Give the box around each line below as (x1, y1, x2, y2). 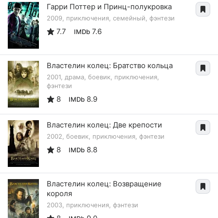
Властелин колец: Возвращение (47, 179, 162, 188)
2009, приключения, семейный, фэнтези (47, 14, 175, 22)
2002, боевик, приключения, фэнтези (47, 132, 164, 140)
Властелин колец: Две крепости (47, 120, 162, 129)
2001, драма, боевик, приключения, (47, 73, 159, 81)
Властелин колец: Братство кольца (47, 60, 173, 70)
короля (47, 188, 72, 198)
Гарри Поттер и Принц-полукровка (47, 1, 172, 11)
